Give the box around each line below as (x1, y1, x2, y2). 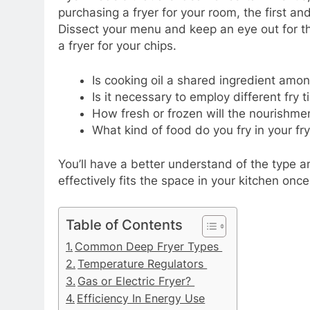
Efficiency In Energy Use (77, 291, 206, 305)
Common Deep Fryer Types (75, 239, 223, 253)
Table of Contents (66, 215, 183, 233)
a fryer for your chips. (58, 39, 176, 53)
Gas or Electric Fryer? (77, 273, 195, 288)
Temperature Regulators (77, 256, 208, 271)
